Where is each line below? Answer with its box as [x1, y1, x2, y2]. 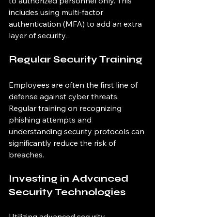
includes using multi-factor [9, 7, 105, 17]
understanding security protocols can [9, 126, 146, 136]
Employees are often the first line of [9, 80, 139, 90]
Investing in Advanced [9, 172, 131, 185]
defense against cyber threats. [9, 92, 121, 101]
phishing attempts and [9, 115, 93, 124]
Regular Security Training [9, 53, 142, 65]
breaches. [9, 150, 44, 159]
